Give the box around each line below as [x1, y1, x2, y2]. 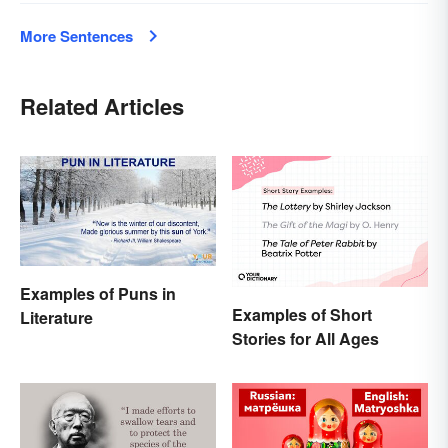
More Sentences [20, 25, 133, 48]
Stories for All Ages [232, 326, 379, 350]
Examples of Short [232, 302, 372, 326]
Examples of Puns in [20, 282, 176, 306]
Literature [20, 306, 93, 330]
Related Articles [20, 90, 184, 123]
